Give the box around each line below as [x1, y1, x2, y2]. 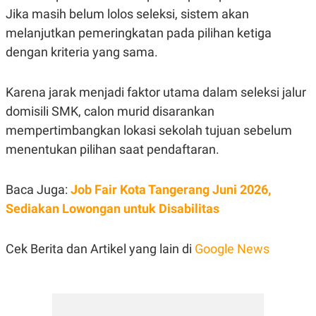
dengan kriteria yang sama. [6, 44, 158, 60]
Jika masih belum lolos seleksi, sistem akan [6, 6, 249, 22]
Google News [195, 241, 269, 257]
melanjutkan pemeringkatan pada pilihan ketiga [6, 25, 272, 41]
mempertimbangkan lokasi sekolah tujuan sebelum [6, 123, 292, 138]
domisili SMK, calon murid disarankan [6, 104, 214, 119]
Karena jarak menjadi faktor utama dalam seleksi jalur [6, 85, 306, 100]
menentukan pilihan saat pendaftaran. [6, 142, 219, 157]
